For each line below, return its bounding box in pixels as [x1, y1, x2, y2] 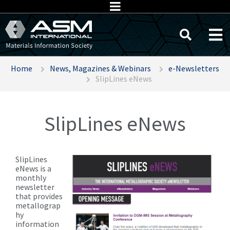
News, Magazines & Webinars [50, 63, 151, 73]
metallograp [15, 200, 61, 211]
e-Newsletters [168, 63, 219, 73]
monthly [15, 172, 46, 183]
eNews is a [15, 163, 51, 174]
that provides [15, 191, 63, 202]
